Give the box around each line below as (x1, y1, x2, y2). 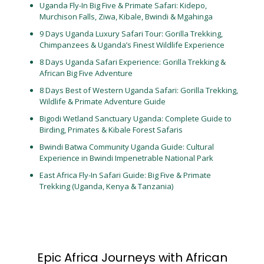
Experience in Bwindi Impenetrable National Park (39, 153, 213, 163)
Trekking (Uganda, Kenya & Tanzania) (39, 181, 173, 192)
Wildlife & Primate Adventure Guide (39, 96, 166, 107)
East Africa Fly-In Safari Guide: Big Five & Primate (39, 170, 211, 180)
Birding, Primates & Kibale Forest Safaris (39, 124, 183, 135)
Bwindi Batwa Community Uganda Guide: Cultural (39, 141, 214, 152)
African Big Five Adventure (39, 68, 133, 78)
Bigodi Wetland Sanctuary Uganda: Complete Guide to (39, 113, 232, 124)
